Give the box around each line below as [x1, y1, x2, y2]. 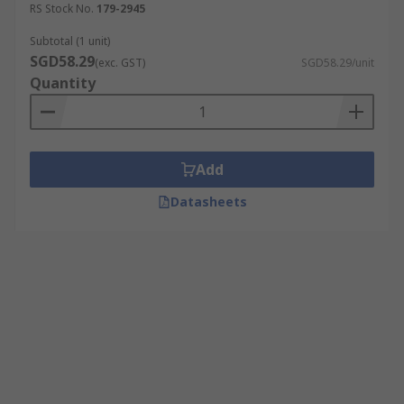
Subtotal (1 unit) [30, 33, 110, 49]
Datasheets [170, 193, 247, 210]
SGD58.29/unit [301, 55, 374, 70]
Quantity [30, 73, 96, 93]
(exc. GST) [95, 55, 145, 70]
